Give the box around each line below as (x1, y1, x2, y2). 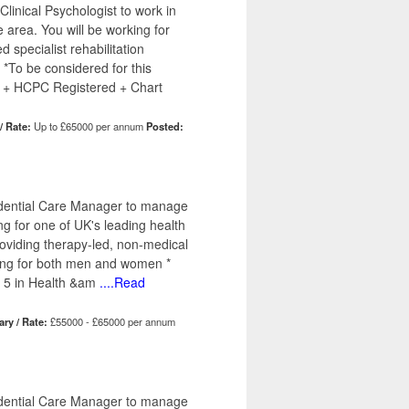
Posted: (146, 119, 184, 134)
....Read (96, 273, 145, 292)
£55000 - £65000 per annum (47, 314, 175, 330)
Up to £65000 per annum (31, 119, 146, 134)
